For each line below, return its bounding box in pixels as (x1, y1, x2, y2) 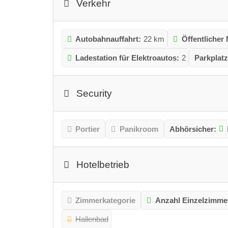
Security (76, 88, 112, 99)
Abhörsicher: (169, 124, 216, 133)
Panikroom (119, 124, 158, 133)
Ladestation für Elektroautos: (75, 53, 180, 62)
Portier (75, 124, 100, 133)
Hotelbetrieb (76, 159, 130, 170)
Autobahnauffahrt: (75, 34, 141, 43)
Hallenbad (75, 214, 109, 223)
